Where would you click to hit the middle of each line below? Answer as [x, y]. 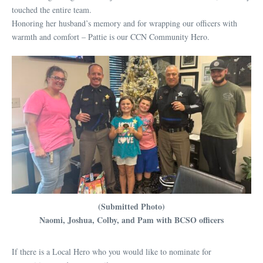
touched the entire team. [52, 10]
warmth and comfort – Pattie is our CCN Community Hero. [111, 37]
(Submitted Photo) [131, 206]
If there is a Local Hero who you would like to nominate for [112, 252]
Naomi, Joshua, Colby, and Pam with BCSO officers [131, 220]
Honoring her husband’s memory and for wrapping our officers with [124, 23]
